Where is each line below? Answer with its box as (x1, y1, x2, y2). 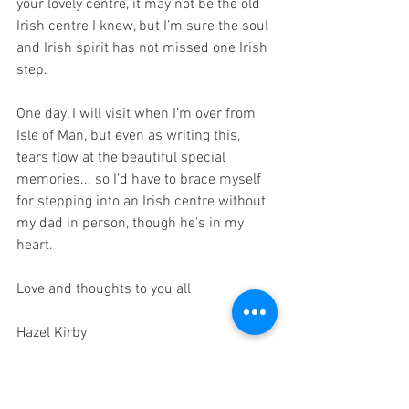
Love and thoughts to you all (16, 280, 191, 299)
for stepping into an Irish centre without (16, 193, 269, 212)
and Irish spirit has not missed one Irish (16, 39, 271, 58)
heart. (16, 236, 53, 256)
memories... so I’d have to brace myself (16, 171, 265, 190)
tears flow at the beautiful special (16, 149, 229, 168)
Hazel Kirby (16, 324, 87, 343)
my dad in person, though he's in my (16, 215, 247, 234)
